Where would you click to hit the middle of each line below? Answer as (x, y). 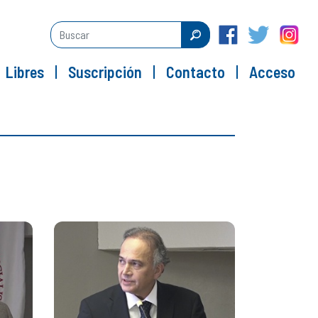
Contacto (196, 71)
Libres (25, 71)
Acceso (272, 71)
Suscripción (105, 71)
